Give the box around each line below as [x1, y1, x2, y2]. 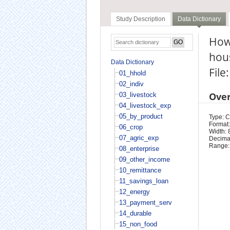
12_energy [119, 187, 150, 196]
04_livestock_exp [119, 101, 171, 109]
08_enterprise [119, 144, 159, 152]
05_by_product [119, 112, 163, 120]
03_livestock [119, 90, 157, 99]
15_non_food [119, 220, 157, 228]
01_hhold [119, 69, 146, 77]
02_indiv [119, 80, 144, 88]
